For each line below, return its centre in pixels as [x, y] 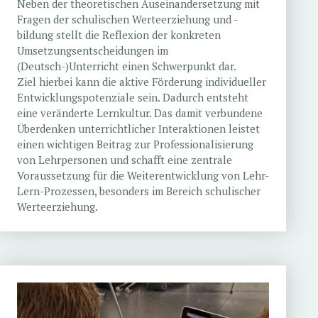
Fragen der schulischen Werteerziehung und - [127, 20]
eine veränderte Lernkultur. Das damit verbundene [139, 113]
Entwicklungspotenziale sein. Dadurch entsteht [132, 98]
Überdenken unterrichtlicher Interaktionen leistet [138, 129]
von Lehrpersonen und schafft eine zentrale [124, 160]
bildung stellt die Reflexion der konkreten [119, 35]
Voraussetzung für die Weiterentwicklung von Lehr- [143, 176]
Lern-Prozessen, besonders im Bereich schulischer [138, 191]
